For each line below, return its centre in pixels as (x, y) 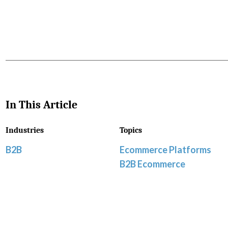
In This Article (41, 105)
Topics (131, 131)
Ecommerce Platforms (165, 150)
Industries (25, 131)
